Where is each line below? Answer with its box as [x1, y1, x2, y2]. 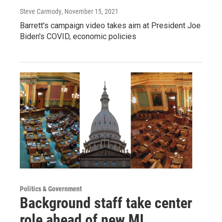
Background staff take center [20, 194, 192, 212]
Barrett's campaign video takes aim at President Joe [20, 21, 201, 31]
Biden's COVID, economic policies [20, 32, 136, 42]
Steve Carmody [20, 7, 61, 16]
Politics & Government [20, 185, 82, 193]
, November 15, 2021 [61, 7, 118, 16]
